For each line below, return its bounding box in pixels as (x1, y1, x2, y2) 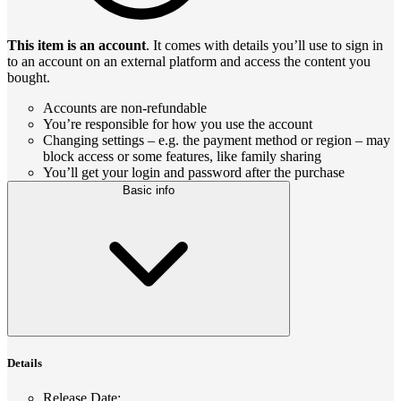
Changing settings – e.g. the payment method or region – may (43, 132, 390, 148)
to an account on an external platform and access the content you (7, 53, 371, 69)
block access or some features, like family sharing (43, 148, 321, 164)
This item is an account (7, 37, 146, 53)
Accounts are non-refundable (43, 99, 207, 115)
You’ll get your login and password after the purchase (43, 164, 345, 180)
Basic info (123, 183, 175, 197)
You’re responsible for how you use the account (43, 115, 312, 132)
